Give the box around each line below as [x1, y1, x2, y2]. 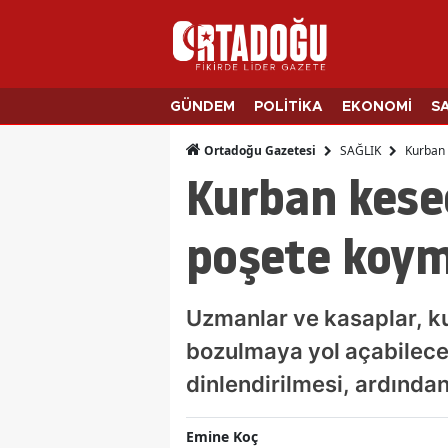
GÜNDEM [170, 100, 235, 115]
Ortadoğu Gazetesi [201, 142, 316, 160]
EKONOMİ [342, 100, 412, 115]
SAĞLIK [340, 141, 381, 159]
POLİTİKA [254, 100, 323, 115]
